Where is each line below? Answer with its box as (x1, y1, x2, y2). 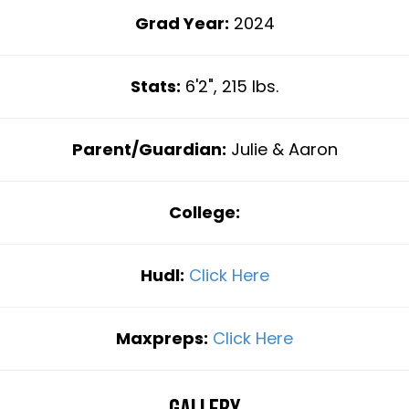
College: (169, 200, 240, 224)
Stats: (131, 74, 181, 98)
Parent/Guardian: (71, 137, 226, 161)
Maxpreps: (116, 326, 208, 350)
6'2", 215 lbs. (181, 74, 278, 98)
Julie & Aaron (225, 137, 338, 161)
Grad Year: (134, 11, 229, 35)
